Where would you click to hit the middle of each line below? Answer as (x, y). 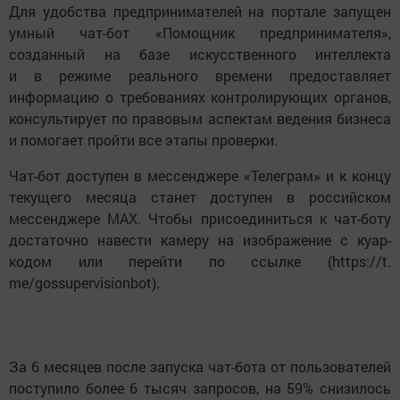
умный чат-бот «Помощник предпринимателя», (200, 33)
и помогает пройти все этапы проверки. (143, 140)
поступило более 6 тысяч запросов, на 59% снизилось (200, 388)
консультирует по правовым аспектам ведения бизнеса (200, 119)
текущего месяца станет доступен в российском (200, 197)
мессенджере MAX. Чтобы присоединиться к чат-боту (200, 219)
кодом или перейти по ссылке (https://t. (200, 262)
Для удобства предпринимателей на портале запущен (200, 12)
